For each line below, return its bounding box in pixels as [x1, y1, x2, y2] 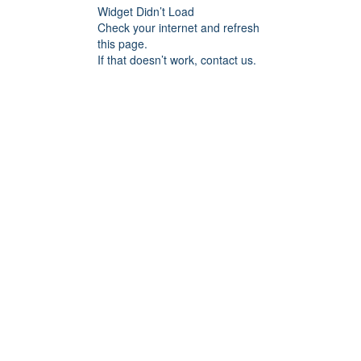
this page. [98, 35, 147, 52]
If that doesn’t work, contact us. [98, 51, 256, 68]
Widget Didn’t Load [98, 2, 194, 19]
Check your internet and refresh [98, 19, 259, 35]
